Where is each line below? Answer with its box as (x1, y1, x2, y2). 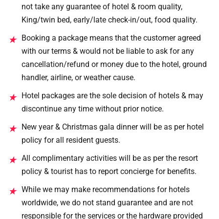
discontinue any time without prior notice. (22, 104, 164, 113)
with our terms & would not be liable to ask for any (22, 46, 194, 56)
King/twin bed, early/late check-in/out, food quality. (22, 15, 197, 24)
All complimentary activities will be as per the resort (22, 153, 198, 163)
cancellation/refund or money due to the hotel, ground (22, 59, 207, 69)
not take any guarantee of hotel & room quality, (22, 1, 182, 11)
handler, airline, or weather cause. (22, 72, 135, 82)
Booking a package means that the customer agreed (22, 33, 201, 43)
